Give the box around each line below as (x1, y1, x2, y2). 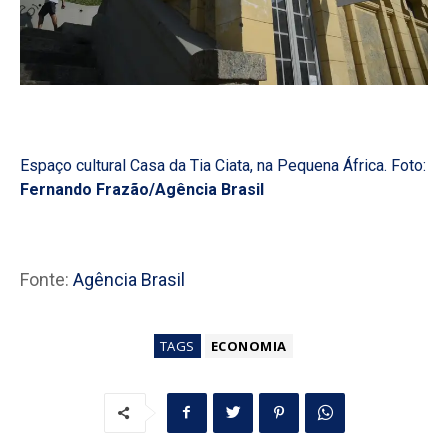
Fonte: (20, 268, 73, 290)
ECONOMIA (210, 336, 287, 355)
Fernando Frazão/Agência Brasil (20, 179, 264, 199)
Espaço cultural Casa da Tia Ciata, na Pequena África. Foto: (20, 155, 426, 175)
